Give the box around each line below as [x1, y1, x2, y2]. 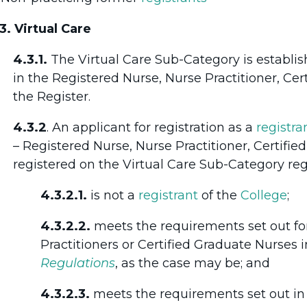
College [241, 187, 287, 203]
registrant [138, 187, 198, 203]
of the [198, 187, 241, 203]
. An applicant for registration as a [47, 119, 256, 135]
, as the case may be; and [115, 255, 270, 271]
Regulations [40, 255, 115, 271]
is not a [87, 187, 138, 203]
